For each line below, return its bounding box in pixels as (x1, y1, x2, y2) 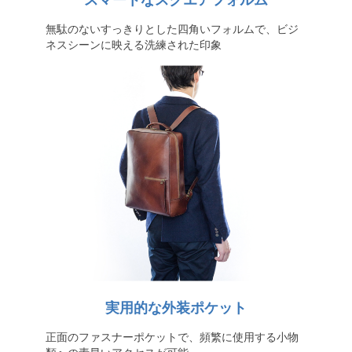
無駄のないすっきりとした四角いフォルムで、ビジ (45, 23, 299, 35)
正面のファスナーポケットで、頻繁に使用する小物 (45, 331, 299, 343)
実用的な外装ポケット (105, 300, 247, 316)
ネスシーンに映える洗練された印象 (45, 38, 222, 51)
